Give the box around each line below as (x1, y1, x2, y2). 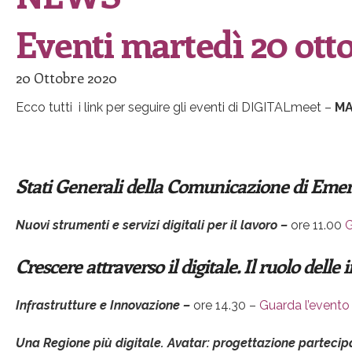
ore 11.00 (291, 218, 345, 233)
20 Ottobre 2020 (16, 68, 117, 88)
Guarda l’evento (259, 298, 350, 313)
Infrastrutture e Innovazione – (16, 298, 193, 313)
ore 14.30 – (193, 298, 259, 313)
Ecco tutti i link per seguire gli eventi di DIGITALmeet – (16, 100, 335, 115)
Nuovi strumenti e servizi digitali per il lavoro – (16, 218, 291, 233)
